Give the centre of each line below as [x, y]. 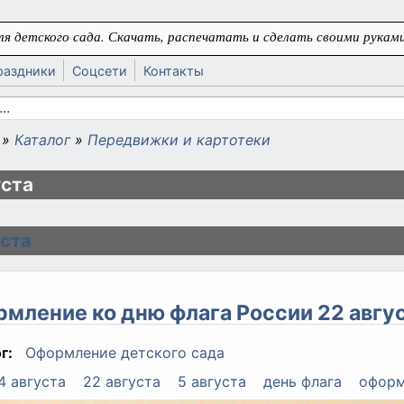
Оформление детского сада [124, 353]
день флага [303, 382]
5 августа [211, 382]
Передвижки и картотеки [179, 140]
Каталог [42, 140]
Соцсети [100, 71]
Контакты [174, 71]
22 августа [121, 382]
